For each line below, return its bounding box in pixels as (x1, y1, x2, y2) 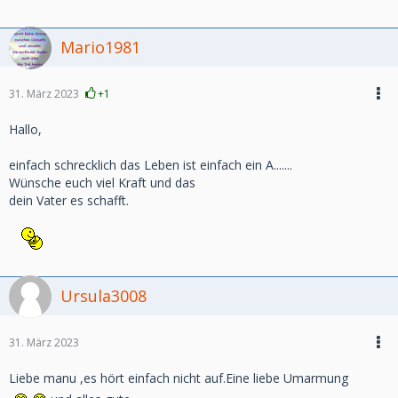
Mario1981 (60, 36, 140, 58)
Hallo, (9, 121, 42, 138)
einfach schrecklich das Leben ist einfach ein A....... (9, 156, 292, 173)
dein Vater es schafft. (9, 192, 129, 209)
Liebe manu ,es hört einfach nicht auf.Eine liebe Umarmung (9, 370, 348, 386)
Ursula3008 (60, 285, 147, 306)
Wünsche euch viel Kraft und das (9, 174, 195, 191)
